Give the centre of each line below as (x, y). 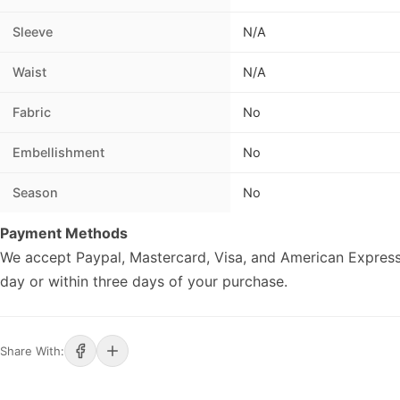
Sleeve (33, 32)
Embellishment (58, 153)
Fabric (32, 112)
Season (35, 193)
